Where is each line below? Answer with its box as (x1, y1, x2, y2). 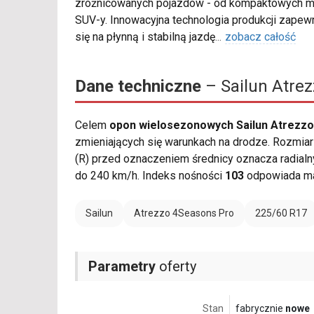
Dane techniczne (75, 76, 201, 97)
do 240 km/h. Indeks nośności (75, 169, 225, 183)
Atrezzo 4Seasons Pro (134, 207, 234, 219)
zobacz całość (225, 30, 296, 44)
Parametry (88, 258, 156, 275)
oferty (156, 258, 196, 275)
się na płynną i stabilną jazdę (75, 30, 215, 44)
